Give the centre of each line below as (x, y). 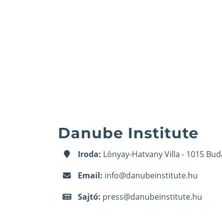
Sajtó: (89, 197)
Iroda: (89, 154)
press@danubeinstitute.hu (152, 197)
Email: (90, 176)
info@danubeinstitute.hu (151, 176)
